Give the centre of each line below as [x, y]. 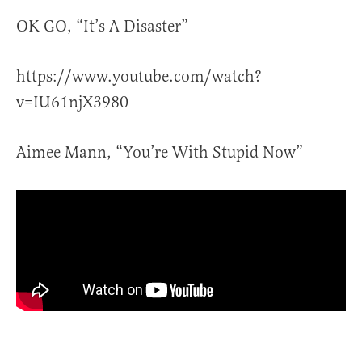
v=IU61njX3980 [72, 103]
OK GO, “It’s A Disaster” [102, 27]
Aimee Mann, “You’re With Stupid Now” [160, 153]
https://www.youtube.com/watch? [139, 77]
